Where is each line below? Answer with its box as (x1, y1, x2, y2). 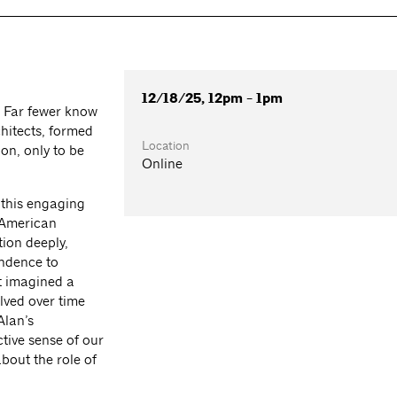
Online (142, 155, 183, 173)
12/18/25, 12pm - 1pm (142, 90, 284, 108)
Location (142, 137, 191, 154)
